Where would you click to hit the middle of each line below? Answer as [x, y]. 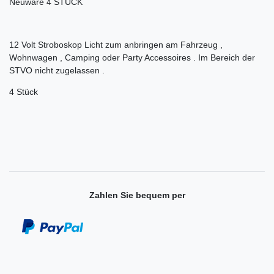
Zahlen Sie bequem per [137, 195]
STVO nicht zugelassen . [58, 71]
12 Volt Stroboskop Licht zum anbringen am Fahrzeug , [116, 45]
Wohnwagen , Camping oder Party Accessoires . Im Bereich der [132, 58]
